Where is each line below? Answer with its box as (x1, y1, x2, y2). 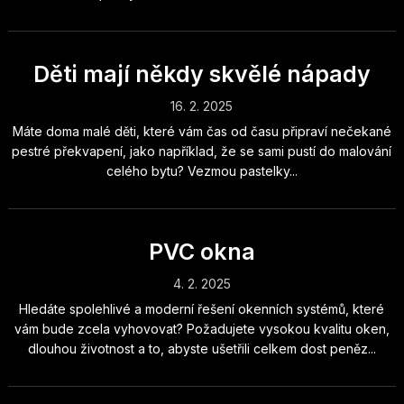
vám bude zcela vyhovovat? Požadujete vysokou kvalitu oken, (14, 321, 390, 336)
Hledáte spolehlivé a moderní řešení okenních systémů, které (19, 301, 385, 317)
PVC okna (148, 238, 255, 265)
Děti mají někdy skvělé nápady (32, 60, 371, 87)
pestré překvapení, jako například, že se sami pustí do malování (12, 143, 392, 159)
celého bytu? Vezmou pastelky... (106, 163, 298, 179)
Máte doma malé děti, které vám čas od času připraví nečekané (12, 124, 391, 139)
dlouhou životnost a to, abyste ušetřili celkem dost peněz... (27, 341, 376, 356)
